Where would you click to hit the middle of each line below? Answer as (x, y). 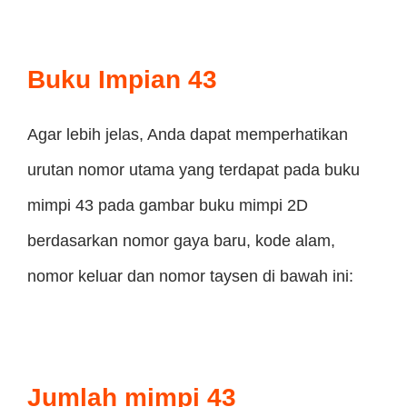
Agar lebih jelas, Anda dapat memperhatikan (188, 134)
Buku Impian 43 (122, 79)
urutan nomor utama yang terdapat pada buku (194, 170)
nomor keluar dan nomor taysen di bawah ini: (190, 276)
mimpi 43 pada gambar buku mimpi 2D (168, 205)
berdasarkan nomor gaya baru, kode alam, (181, 241)
